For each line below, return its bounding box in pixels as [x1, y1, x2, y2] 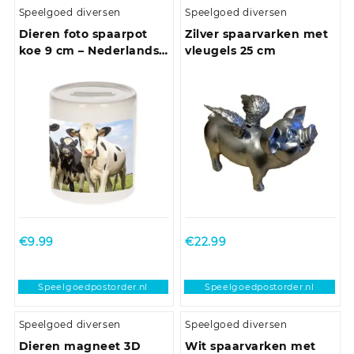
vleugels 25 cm [185, 43, 277, 58]
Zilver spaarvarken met [185, 26, 329, 41]
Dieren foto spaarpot [18, 26, 148, 41]
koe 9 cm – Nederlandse [18, 43, 167, 58]
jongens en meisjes [18, 76, 137, 91]
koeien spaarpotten [18, 59, 141, 74]
